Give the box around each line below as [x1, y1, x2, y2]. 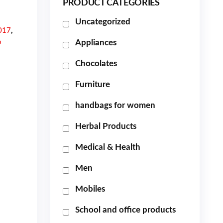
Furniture [75, 80, 110, 89]
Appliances [75, 38, 116, 47]
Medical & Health [75, 143, 140, 151]
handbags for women [75, 101, 155, 110]
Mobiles [75, 185, 105, 193]
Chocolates [75, 59, 117, 68]
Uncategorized [75, 17, 130, 26]
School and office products [75, 206, 176, 214]
